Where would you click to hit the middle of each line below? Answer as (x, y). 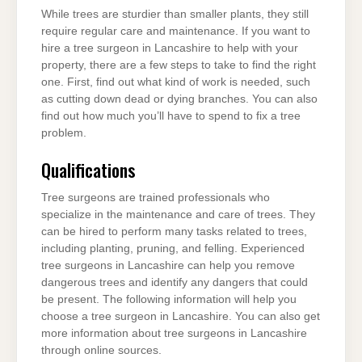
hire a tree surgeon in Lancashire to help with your (170, 48)
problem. (64, 133)
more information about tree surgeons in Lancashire (174, 334)
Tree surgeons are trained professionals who (156, 198)
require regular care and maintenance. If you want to (176, 32)
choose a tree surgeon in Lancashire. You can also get (181, 317)
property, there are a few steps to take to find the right (179, 65)
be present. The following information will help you (169, 300)
